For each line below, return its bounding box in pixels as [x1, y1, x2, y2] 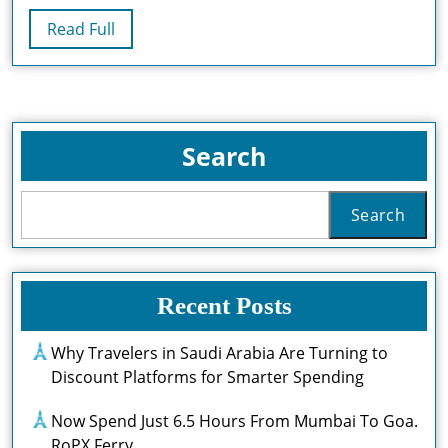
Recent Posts [156, 292, 292, 320]
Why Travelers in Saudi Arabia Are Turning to [51, 342, 388, 365]
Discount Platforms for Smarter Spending [51, 366, 364, 389]
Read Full [47, 18, 115, 41]
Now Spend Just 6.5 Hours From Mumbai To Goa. [51, 410, 418, 433]
